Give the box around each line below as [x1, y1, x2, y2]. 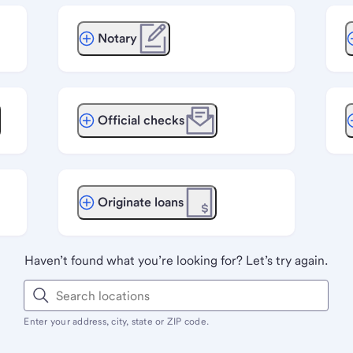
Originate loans [97, 195, 184, 210]
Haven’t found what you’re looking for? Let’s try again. [24, 253, 329, 268]
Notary [97, 31, 137, 46]
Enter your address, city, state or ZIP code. [24, 316, 210, 327]
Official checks [97, 113, 184, 128]
